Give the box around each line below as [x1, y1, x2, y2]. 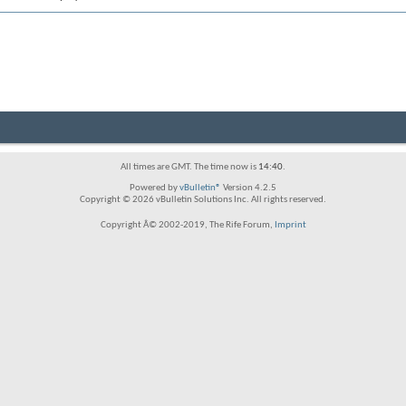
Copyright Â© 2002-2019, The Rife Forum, [100, 220, 275, 230]
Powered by [130, 183, 179, 193]
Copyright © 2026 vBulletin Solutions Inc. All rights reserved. [80, 195, 326, 205]
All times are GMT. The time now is [121, 162, 258, 172]
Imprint [274, 220, 306, 230]
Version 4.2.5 [221, 183, 276, 193]
